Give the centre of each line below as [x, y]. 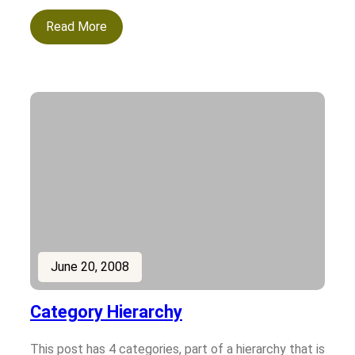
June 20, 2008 [90, 267]
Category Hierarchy [106, 312]
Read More [76, 27]
